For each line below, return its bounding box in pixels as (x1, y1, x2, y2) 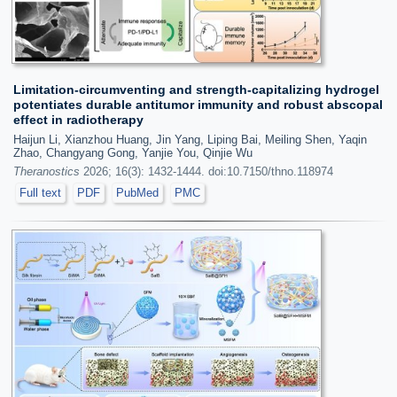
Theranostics (13, 164, 80, 178)
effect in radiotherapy (13, 112, 144, 127)
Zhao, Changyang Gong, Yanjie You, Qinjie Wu (13, 145, 253, 160)
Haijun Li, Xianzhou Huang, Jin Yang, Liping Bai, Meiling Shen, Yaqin (13, 132, 367, 146)
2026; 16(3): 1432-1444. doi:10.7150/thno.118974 (80, 164, 333, 178)
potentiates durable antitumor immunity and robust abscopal (13, 97, 383, 112)
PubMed (116, 185, 159, 199)
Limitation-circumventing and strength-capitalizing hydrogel (13, 82, 379, 97)
